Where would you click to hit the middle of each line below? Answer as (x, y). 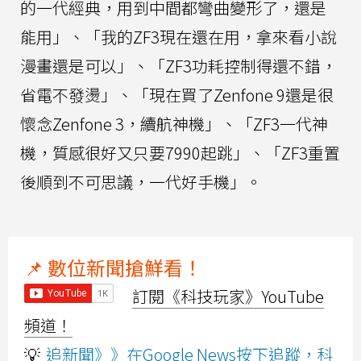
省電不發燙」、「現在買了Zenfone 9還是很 (177, 94)
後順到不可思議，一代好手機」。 (141, 181)
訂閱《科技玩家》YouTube (228, 296)
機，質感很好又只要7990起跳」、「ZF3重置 (180, 152)
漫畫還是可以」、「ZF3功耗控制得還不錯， (178, 65)
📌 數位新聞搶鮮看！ (113, 267)
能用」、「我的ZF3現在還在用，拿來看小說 (178, 36)
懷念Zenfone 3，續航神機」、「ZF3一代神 (174, 123)
